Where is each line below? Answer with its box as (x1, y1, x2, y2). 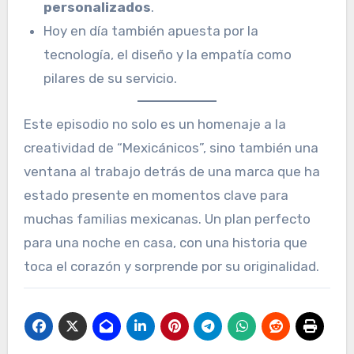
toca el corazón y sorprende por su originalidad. (23, 258, 319, 274)
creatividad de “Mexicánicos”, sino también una (23, 139, 318, 156)
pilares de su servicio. (43, 70, 178, 87)
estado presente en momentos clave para (23, 186, 288, 203)
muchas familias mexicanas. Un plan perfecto (23, 210, 311, 227)
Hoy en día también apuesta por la (43, 23, 259, 40)
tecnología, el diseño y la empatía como (43, 47, 292, 63)
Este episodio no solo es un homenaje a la (23, 115, 286, 132)
